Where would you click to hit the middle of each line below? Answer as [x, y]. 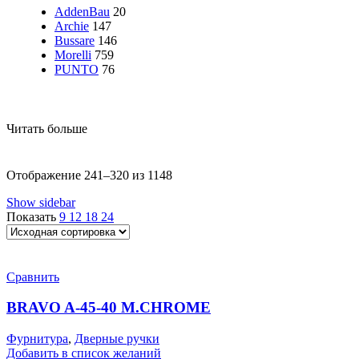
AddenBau [82, 11]
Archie [72, 26]
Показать [33, 216]
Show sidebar [41, 202]
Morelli [73, 54]
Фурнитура [37, 339]
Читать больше [47, 128]
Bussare [75, 40]
